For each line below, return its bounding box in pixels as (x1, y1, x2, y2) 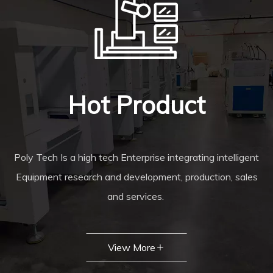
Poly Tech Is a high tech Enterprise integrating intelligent (14, 151, 259, 163)
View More (108, 241, 155, 253)
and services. (107, 190, 166, 202)
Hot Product (68, 90, 205, 120)
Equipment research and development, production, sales (15, 171, 258, 183)
